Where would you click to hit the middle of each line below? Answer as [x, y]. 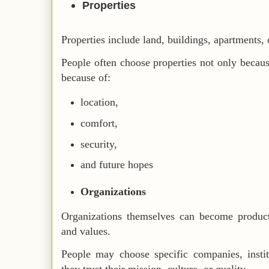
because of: [86, 77]
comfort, [99, 123]
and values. [86, 231]
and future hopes [117, 165]
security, [99, 144]
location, [100, 102]
